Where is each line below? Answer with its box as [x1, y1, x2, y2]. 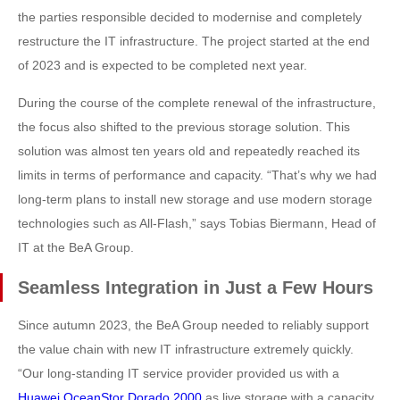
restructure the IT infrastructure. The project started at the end [18, 34, 370, 49]
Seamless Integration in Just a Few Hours [18, 278, 373, 298]
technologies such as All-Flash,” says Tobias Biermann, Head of [18, 216, 376, 231]
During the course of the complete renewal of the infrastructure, [18, 96, 376, 111]
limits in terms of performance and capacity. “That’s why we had [18, 168, 377, 183]
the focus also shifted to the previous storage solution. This [18, 120, 350, 135]
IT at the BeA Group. [18, 240, 134, 255]
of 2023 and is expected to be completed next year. [18, 58, 307, 73]
